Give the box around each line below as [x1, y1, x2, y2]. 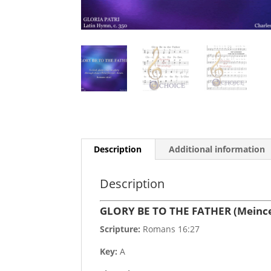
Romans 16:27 [140, 223, 200, 235]
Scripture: [100, 223, 141, 235]
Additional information [169, 143, 266, 155]
